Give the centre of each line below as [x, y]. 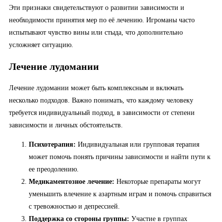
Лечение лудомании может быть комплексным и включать [96, 88]
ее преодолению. [54, 169]
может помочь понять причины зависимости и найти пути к [120, 157]
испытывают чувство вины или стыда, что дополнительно [96, 33]
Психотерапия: [52, 144]
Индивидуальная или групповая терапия [138, 144]
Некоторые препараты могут [158, 181]
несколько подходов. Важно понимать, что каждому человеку [101, 100]
